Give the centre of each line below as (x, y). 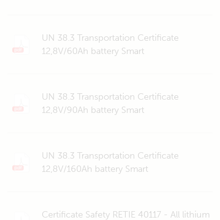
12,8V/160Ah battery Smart (95, 169)
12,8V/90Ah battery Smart (93, 110)
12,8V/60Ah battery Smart (93, 51)
